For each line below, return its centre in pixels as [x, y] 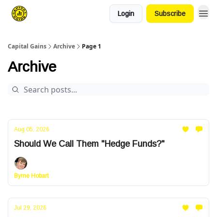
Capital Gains [27, 46]
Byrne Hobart [31, 176]
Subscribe [170, 14]
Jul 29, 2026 [30, 208]
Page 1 [92, 46]
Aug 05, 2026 [32, 129]
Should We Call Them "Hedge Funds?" [89, 144]
